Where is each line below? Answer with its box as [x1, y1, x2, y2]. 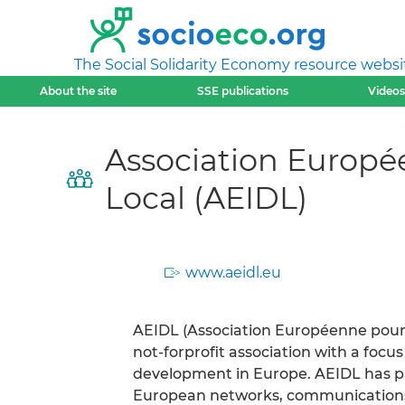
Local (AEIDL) [105, 178, 307, 216]
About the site [40, 84, 118, 98]
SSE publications [196, 84, 288, 98]
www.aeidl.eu [185, 263, 281, 281]
